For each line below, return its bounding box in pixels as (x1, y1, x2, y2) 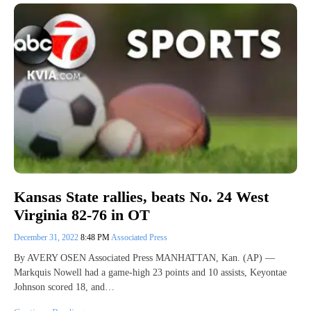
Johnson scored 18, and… (14, 281, 115, 292)
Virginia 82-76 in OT (14, 205, 150, 224)
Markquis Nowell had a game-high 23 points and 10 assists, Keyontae (14, 267, 287, 278)
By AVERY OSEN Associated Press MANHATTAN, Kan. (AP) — (14, 252, 275, 263)
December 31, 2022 (14, 232, 81, 242)
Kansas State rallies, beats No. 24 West (14, 187, 269, 205)
